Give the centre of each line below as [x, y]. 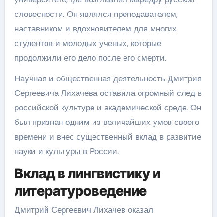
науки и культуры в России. [66, 151]
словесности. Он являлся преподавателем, [96, 14]
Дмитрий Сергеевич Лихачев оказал [84, 210]
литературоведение [80, 191]
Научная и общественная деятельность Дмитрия [108, 78]
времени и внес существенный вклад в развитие [108, 136]
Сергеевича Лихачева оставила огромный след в [108, 93]
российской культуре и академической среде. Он [108, 107]
